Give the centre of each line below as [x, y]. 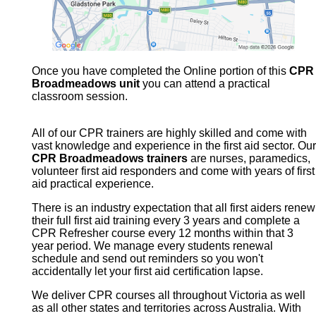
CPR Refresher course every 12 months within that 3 [162, 233]
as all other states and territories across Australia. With [166, 308]
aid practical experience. [92, 184]
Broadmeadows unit [85, 84]
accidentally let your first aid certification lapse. [147, 272]
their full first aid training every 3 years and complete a [165, 221]
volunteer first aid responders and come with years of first [173, 171]
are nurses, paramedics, [249, 159]
